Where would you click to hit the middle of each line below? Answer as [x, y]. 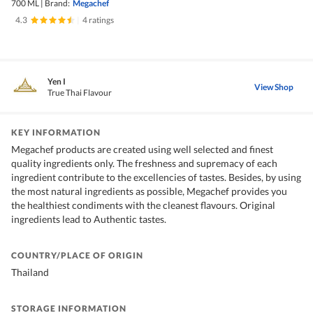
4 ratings [98, 20]
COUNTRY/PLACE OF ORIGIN [77, 256]
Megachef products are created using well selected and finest [142, 150]
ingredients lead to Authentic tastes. [89, 219]
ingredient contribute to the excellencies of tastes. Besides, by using [156, 177]
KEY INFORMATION [56, 133]
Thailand [30, 272]
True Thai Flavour [80, 93]
